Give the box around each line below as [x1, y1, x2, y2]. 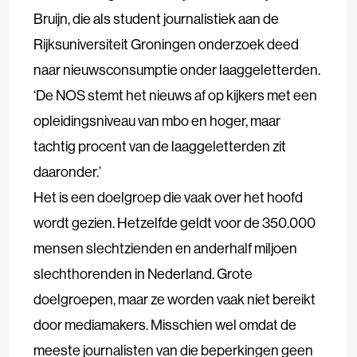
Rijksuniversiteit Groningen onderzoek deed [33, 35, 299, 53]
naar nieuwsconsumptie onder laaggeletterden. [33, 61, 320, 79]
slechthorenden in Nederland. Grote [33, 265, 253, 283]
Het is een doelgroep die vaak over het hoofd [33, 188, 303, 206]
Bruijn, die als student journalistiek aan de [33, 10, 279, 28]
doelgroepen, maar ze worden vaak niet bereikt [33, 290, 316, 308]
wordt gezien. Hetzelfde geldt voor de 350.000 [33, 214, 316, 232]
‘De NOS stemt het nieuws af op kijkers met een [33, 86, 317, 104]
